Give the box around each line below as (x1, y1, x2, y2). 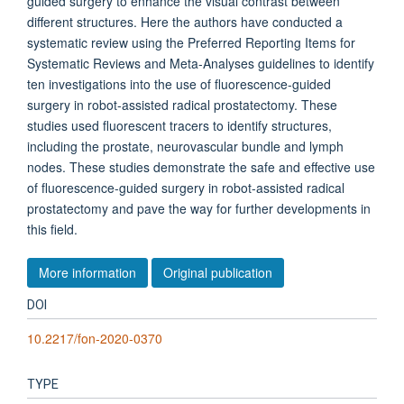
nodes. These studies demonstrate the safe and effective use (27, 158, 375, 176)
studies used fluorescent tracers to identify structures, (27, 116, 332, 134)
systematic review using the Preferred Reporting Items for (27, 33, 355, 51)
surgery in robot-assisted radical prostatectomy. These (27, 96, 337, 114)
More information (39, 262, 136, 281)
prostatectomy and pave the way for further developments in (27, 199, 371, 217)
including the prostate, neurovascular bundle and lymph (27, 137, 344, 155)
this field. (27, 220, 78, 238)
